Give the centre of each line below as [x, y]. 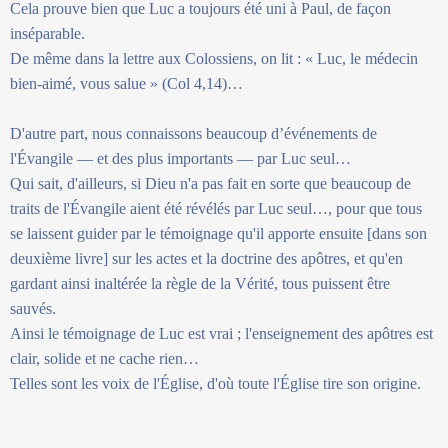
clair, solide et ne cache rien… [104, 358]
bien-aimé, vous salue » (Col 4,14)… [126, 83]
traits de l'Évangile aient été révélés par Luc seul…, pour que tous [216, 208]
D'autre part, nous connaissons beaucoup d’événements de [193, 133]
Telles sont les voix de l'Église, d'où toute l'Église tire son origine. [215, 383]
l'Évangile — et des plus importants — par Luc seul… [180, 158]
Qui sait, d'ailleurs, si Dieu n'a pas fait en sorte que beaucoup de [210, 183]
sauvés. [33, 308]
